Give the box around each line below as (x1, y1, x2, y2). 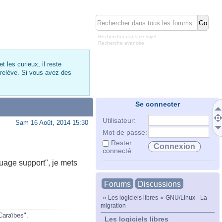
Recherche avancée (98, 40, 144, 46)
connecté (103, 147, 131, 155)
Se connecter (135, 100, 180, 108)
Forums (104, 180, 131, 188)
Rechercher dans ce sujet (98, 34, 157, 39)
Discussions (138, 180, 181, 188)
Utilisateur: (103, 116, 136, 124)
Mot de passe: (103, 128, 147, 136)
